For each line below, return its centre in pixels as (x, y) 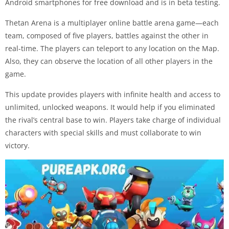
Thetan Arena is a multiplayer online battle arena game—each (112, 22)
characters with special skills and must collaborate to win (103, 132)
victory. (17, 145)
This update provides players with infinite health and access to (113, 94)
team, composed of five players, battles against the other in (107, 35)
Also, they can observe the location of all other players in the (109, 61)
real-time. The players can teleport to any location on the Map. (112, 48)
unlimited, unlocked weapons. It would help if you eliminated (110, 107)
